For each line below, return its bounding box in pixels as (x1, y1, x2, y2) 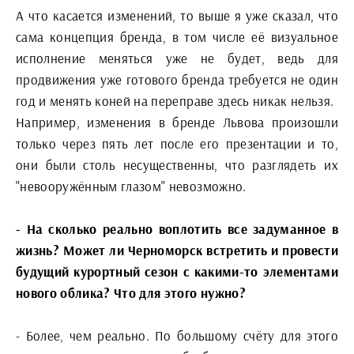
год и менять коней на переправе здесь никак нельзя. (16, 92, 334, 109)
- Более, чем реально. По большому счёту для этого (16, 326, 338, 344)
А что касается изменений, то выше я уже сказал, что (16, 6, 338, 24)
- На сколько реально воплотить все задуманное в (16, 220, 338, 237)
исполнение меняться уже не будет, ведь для (16, 49, 338, 66)
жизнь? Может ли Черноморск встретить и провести (16, 241, 338, 258)
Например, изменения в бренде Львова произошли (16, 113, 338, 130)
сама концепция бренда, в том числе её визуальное (16, 28, 338, 45)
